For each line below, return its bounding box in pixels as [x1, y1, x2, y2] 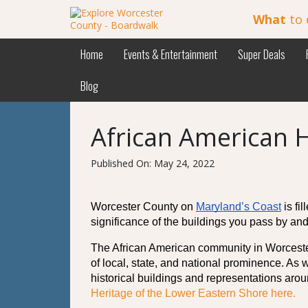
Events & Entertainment [124, 46, 217, 63]
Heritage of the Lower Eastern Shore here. [91, 287, 298, 300]
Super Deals [238, 46, 285, 63]
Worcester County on [91, 201, 196, 213]
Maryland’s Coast [196, 201, 281, 213]
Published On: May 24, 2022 [91, 157, 214, 170]
